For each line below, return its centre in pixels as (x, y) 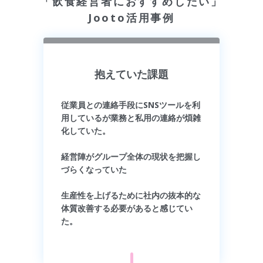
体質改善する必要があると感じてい (127, 208)
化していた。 (85, 131)
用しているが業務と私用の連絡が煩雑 (131, 118)
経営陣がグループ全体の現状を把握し (131, 157)
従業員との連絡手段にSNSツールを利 (130, 105)
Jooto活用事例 (131, 18)
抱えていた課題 (131, 74)
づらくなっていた (94, 170)
